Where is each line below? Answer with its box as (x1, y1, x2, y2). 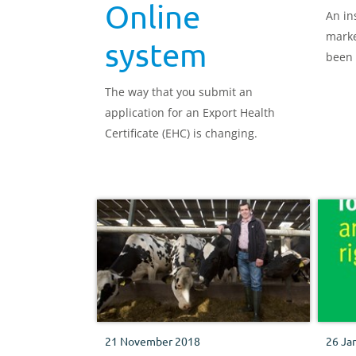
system (105, 35, 207, 73)
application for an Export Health (105, 104, 275, 120)
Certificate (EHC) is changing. (105, 125, 257, 141)
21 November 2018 (105, 333, 200, 348)
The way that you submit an (105, 83, 253, 99)
